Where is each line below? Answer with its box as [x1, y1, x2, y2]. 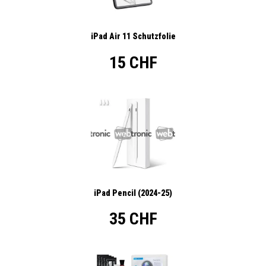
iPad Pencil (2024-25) [94, 188, 172, 198]
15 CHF [109, 52, 157, 72]
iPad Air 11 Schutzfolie [90, 31, 176, 42]
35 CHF [109, 209, 157, 229]
